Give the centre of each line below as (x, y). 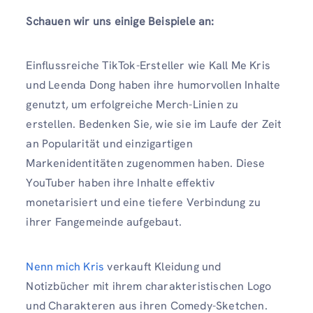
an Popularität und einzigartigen (109, 144)
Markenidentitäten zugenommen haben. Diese (146, 163)
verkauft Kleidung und (163, 266)
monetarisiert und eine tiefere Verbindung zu (144, 203)
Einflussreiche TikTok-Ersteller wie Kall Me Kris (148, 66)
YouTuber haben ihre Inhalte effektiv (121, 183)
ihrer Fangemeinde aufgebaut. (105, 222)
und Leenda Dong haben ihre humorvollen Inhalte (153, 85)
